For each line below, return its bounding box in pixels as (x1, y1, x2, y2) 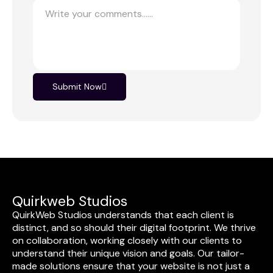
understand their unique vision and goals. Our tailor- (12, 247, 244, 260)
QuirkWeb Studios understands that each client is (12, 208, 234, 221)
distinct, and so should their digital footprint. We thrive (12, 221, 256, 234)
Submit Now (52, 81, 102, 92)
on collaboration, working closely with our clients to (12, 234, 242, 247)
